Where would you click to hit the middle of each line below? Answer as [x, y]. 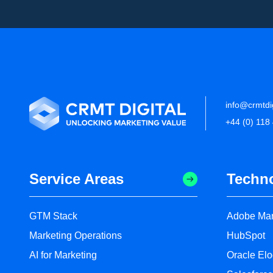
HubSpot [246, 236]
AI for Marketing [63, 255]
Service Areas [76, 179]
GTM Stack [53, 216]
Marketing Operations [76, 236]
